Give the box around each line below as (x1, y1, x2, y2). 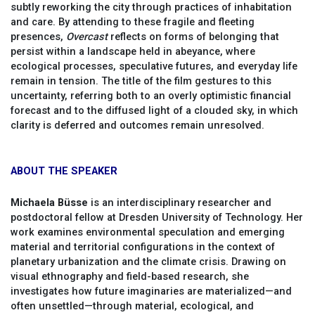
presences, (11, 30, 66, 44)
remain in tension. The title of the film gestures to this (11, 75, 271, 88)
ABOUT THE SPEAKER (11, 165, 117, 178)
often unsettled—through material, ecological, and (11, 299, 254, 312)
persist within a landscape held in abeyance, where (11, 45, 255, 58)
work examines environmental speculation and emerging (11, 225, 285, 238)
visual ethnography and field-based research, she (11, 269, 249, 283)
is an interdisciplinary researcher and (88, 195, 271, 209)
